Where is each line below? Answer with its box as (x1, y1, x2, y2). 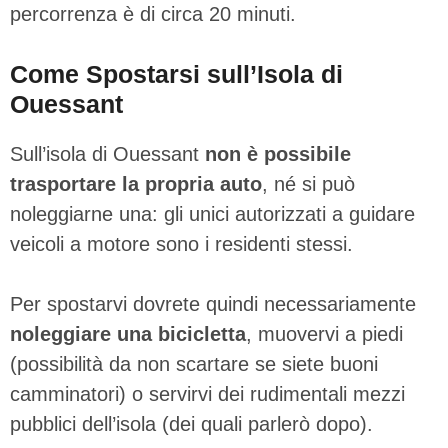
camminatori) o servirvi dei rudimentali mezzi (10, 382, 405, 405)
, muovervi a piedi (246, 322, 403, 345)
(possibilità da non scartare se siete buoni (10, 352, 378, 375)
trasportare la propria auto (10, 172, 262, 195)
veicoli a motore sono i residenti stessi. (10, 232, 353, 255)
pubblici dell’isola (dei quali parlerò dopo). (10, 412, 373, 435)
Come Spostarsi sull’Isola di (10, 59, 343, 88)
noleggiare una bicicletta (10, 322, 246, 345)
